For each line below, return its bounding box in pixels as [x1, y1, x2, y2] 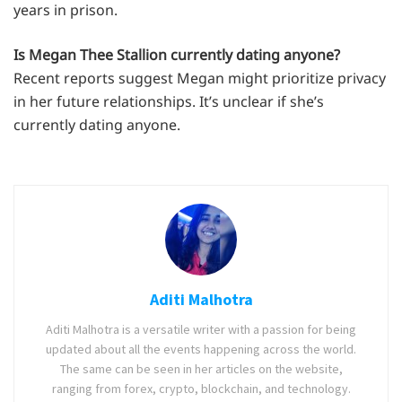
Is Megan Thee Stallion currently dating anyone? [13, 44, 340, 65]
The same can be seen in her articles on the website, [59, 360, 343, 377]
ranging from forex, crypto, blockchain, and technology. [51, 380, 351, 397]
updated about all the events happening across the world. [46, 340, 356, 357]
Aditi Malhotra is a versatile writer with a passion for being [46, 320, 356, 337]
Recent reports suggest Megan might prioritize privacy [13, 67, 386, 88]
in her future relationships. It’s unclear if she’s [13, 91, 324, 111]
